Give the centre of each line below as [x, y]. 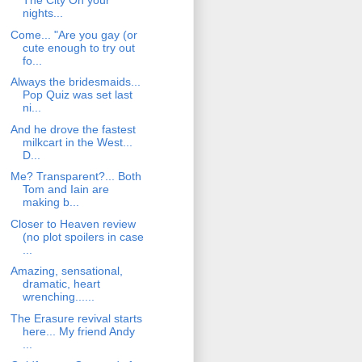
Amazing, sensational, [66, 271]
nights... [42, 13]
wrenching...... [58, 297]
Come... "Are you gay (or [74, 34]
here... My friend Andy [78, 331]
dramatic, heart [61, 284]
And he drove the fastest [73, 129]
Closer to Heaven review [73, 223]
